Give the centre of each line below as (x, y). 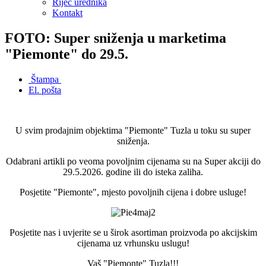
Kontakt (67, 12)
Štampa (45, 79)
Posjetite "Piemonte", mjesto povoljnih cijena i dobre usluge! (133, 192)
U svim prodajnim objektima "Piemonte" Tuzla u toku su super (133, 130)
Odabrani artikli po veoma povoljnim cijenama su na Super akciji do (133, 161)
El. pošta (45, 90)
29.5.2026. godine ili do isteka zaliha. (133, 172)
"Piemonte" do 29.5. (66, 54)
